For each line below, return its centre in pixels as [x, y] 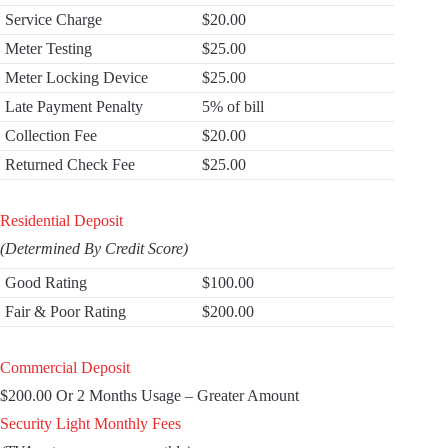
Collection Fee [51, 135]
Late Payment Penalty [74, 106]
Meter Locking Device [76, 77]
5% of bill [233, 106]
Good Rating [46, 282]
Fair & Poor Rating [65, 311]
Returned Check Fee [70, 164]
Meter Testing [48, 48]
